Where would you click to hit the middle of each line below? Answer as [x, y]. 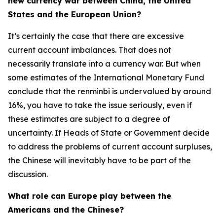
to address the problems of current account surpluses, [110, 147]
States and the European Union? [74, 14]
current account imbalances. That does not [90, 50]
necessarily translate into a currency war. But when [104, 64]
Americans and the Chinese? [66, 210]
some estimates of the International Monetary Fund [106, 77]
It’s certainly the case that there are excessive [96, 36]
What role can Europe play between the [90, 196]
